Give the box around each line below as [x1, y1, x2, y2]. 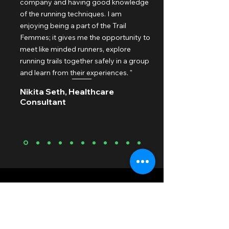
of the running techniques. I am [20, 9, 122, 18]
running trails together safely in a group [20, 56, 149, 65]
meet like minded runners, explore [20, 44, 131, 54]
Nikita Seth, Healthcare [20, 86, 114, 97]
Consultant [20, 97, 66, 107]
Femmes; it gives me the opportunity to [20, 33, 150, 42]
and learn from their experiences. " [20, 68, 132, 77]
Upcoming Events [16, 187, 147, 207]
